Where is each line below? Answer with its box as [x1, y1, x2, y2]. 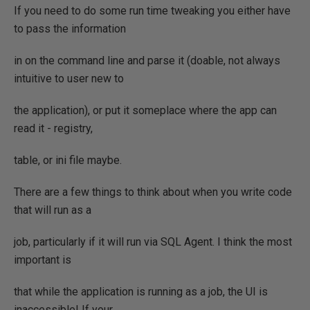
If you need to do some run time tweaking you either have [14, 4, 291, 17]
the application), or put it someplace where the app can [14, 104, 277, 117]
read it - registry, [14, 122, 93, 135]
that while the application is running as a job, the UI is [14, 285, 268, 298]
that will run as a [14, 203, 91, 217]
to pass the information [14, 22, 126, 35]
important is [14, 253, 71, 266]
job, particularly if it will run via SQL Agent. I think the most [14, 235, 292, 248]
